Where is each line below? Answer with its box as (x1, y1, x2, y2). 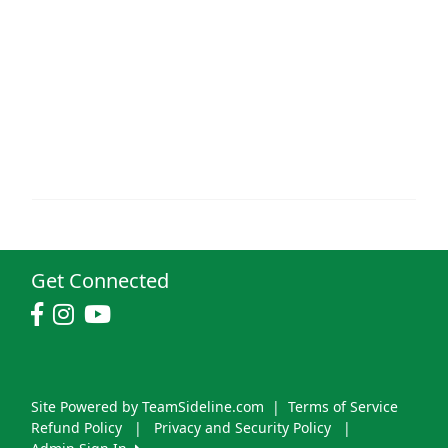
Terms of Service (288, 397, 398, 417)
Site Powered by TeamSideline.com (31, 397, 264, 417)
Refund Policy (31, 418, 122, 438)
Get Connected (31, 267, 169, 295)
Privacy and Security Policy (154, 418, 331, 438)
